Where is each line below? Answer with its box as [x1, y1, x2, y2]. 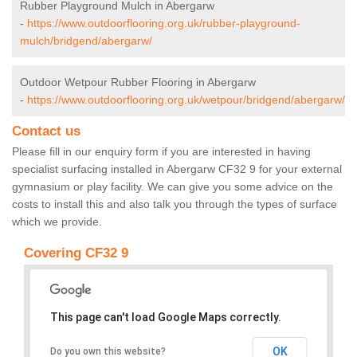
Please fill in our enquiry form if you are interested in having [12, 145, 311, 159]
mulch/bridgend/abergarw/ [20, 34, 152, 48]
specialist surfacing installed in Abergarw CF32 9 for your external [12, 163, 342, 176]
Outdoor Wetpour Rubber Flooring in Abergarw [20, 76, 256, 89]
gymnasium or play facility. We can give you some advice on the [12, 180, 333, 194]
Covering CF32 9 [24, 245, 128, 261]
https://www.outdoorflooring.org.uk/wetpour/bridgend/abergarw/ [27, 93, 345, 107]
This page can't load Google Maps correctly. [49, 311, 281, 324]
